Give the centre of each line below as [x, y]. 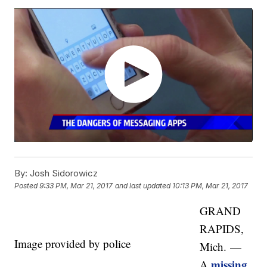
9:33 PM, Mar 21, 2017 [76, 186]
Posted [27, 186]
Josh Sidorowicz [63, 173]
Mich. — [221, 247]
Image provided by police [73, 244]
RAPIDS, [222, 229]
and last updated [143, 186]
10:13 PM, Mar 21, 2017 [210, 186]
